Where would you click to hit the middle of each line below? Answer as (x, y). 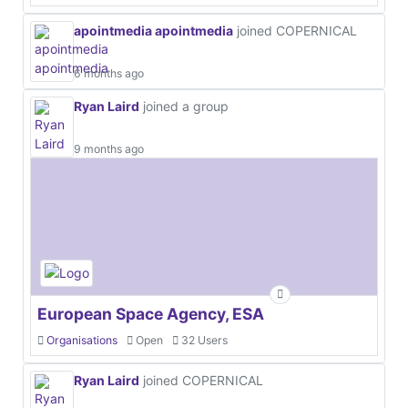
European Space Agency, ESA (151, 313)
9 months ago (109, 148)
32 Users (203, 340)
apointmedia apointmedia (153, 30)
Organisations (82, 340)
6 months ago (109, 73)
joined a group (184, 106)
